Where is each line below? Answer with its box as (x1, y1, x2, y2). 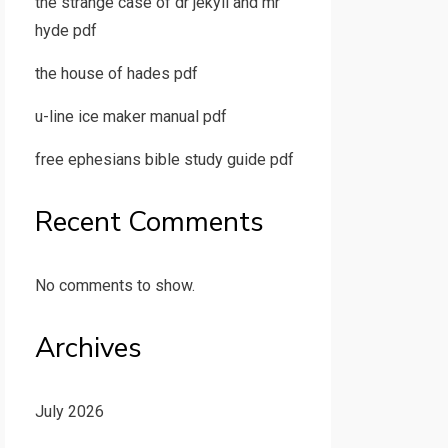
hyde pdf (34, 21, 97, 40)
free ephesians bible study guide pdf (34, 150, 294, 169)
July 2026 (34, 402, 104, 421)
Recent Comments (34, 203, 264, 241)
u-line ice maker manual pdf (34, 107, 227, 126)
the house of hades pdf (34, 64, 198, 83)
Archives (34, 329, 142, 367)
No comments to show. (34, 276, 195, 295)
